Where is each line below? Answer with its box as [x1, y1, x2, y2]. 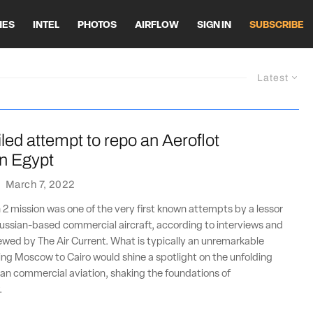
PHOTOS [78, 20, 117, 31]
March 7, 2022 [5, 179, 75, 190]
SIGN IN [197, 20, 231, 31]
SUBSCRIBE [249, 20, 304, 31]
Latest [257, 73, 289, 83]
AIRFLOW [135, 20, 179, 31]
